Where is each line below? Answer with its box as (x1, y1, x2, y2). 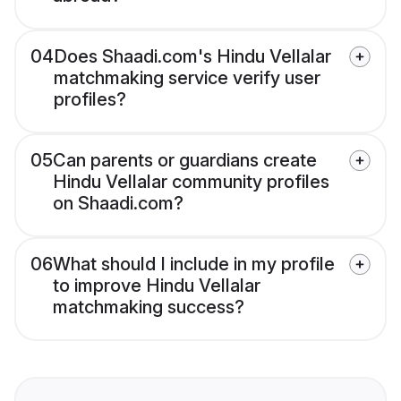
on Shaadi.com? (53, 192, 183, 215)
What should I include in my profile (53, 253, 335, 276)
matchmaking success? (53, 296, 244, 319)
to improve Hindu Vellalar (53, 275, 260, 297)
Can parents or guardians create (53, 149, 317, 172)
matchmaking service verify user (54, 67, 320, 90)
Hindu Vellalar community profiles (53, 171, 329, 193)
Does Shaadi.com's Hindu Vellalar (54, 46, 331, 68)
